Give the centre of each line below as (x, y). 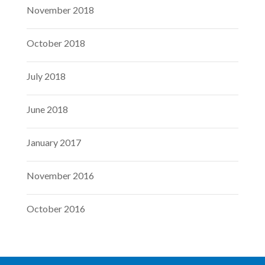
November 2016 (60, 175)
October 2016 (56, 208)
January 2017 (54, 142)
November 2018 (60, 9)
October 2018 (56, 43)
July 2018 (46, 76)
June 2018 (47, 109)
